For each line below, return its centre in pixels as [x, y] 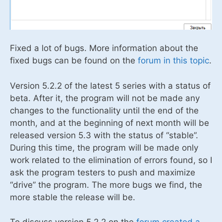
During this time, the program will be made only [104, 147]
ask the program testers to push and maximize [103, 172]
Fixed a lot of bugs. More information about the [104, 48]
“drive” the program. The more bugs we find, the [106, 185]
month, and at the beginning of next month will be [110, 123]
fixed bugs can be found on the [73, 61]
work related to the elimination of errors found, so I [111, 160]
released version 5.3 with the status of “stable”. [104, 135]
